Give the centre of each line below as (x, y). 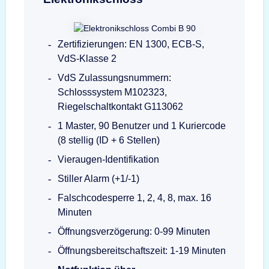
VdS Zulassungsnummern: (114, 77)
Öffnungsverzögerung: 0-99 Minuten (134, 231)
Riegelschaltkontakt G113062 (120, 106)
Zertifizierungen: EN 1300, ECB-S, (131, 44)
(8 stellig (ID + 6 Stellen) (109, 140)
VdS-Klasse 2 (87, 58)
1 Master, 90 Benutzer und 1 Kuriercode (142, 125)
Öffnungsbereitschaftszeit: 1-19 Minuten (142, 250)
